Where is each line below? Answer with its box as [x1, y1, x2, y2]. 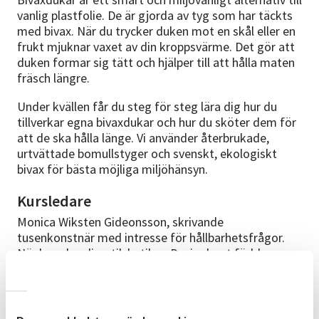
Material [17, 291, 73, 311]
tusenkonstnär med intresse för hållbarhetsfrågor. [17, 229, 285, 246]
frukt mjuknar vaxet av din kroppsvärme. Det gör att [17, 38, 295, 56]
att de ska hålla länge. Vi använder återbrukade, [17, 130, 269, 147]
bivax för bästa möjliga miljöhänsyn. [17, 161, 208, 178]
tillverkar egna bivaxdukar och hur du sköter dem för [17, 114, 296, 131]
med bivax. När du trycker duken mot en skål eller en [17, 23, 296, 40]
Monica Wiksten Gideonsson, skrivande [17, 214, 224, 231]
